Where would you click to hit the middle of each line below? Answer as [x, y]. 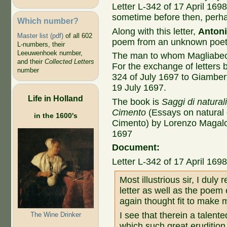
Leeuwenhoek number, [50, 53]
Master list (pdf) [40, 36]
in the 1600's [55, 115]
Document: [137, 148]
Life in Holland [55, 98]
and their [31, 62]
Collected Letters [69, 62]
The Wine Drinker [55, 214]
